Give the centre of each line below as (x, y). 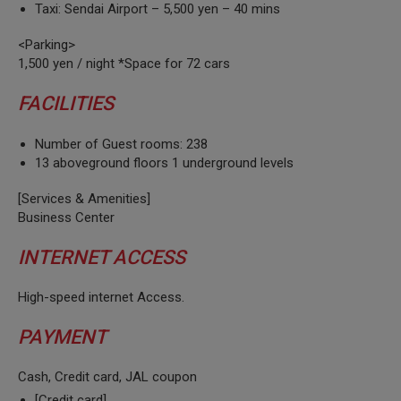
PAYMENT (62, 337)
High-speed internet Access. (101, 298)
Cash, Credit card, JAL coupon (107, 377)
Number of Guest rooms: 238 (122, 144)
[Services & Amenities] (84, 198)
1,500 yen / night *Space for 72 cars (124, 64)
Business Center (66, 217)
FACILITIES (66, 104)
